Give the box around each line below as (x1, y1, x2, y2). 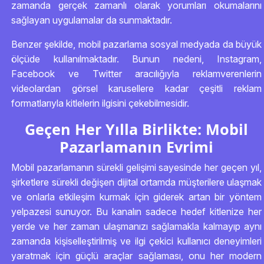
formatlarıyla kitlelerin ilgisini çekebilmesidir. (11, 97, 189, 109)
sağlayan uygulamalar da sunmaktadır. (11, 14, 172, 26)
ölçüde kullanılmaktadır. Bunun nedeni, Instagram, (11, 53, 262, 65)
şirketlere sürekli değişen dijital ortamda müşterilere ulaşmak (11, 176, 262, 188)
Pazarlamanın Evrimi (60, 137, 213, 157)
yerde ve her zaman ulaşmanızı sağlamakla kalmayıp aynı (11, 220, 262, 232)
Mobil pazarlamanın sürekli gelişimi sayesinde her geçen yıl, (11, 161, 262, 173)
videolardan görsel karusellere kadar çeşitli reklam (11, 82, 262, 94)
